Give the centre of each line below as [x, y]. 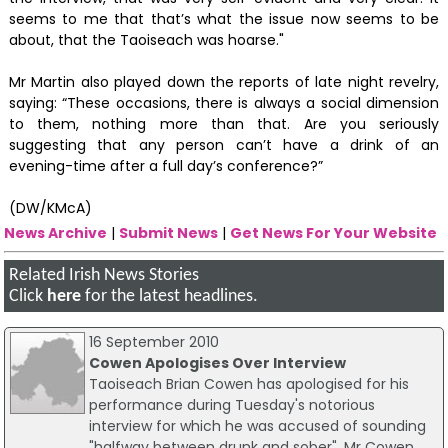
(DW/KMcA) [50, 207]
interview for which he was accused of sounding [257, 426]
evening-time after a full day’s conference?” [165, 165]
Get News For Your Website [334, 232]
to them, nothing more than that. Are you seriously [224, 123]
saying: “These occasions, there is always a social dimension [224, 102]
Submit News [169, 232]
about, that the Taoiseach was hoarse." [146, 39]
